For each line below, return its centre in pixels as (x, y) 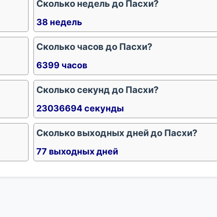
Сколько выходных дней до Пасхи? (117, 133)
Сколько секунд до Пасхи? (98, 90)
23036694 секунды (80, 108)
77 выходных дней (77, 151)
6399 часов (62, 65)
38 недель (59, 22)
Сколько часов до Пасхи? (94, 47)
